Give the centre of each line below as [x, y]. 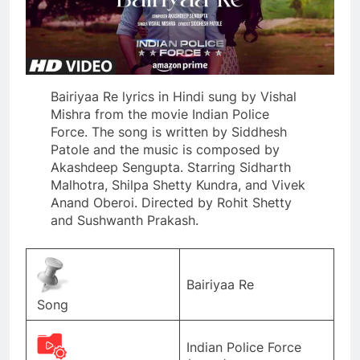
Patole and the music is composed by [165, 149]
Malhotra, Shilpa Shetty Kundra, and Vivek [178, 184]
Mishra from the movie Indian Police [160, 114]
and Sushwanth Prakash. [124, 220]
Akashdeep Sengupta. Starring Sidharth [170, 167]
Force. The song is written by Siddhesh [168, 131]
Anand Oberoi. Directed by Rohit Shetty [171, 202]
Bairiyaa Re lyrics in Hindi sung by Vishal [173, 96]
